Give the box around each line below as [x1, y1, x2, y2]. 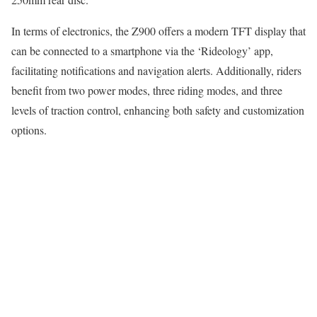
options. [11, 122, 47, 138]
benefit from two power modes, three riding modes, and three [11, 83, 282, 98]
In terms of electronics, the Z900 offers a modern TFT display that [11, 23, 306, 39]
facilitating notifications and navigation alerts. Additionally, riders [11, 63, 301, 79]
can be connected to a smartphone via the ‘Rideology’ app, [11, 43, 273, 59]
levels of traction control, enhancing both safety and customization [11, 103, 304, 118]
